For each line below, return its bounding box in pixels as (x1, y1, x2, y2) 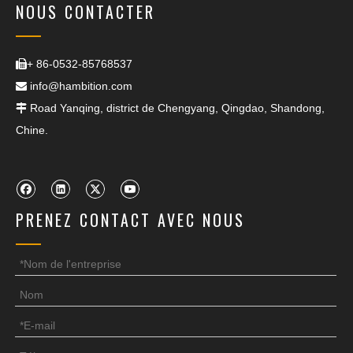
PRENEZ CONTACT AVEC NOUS (16, 207, 245, 232)
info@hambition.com (30, 79, 132, 92)
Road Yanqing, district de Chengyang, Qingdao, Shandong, (27, 101, 325, 114)
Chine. (16, 123, 48, 136)
